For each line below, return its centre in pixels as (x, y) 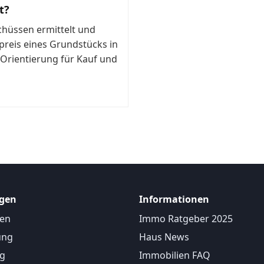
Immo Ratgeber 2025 (186, 219)
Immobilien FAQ (175, 255)
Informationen (174, 199)
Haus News (164, 237)
